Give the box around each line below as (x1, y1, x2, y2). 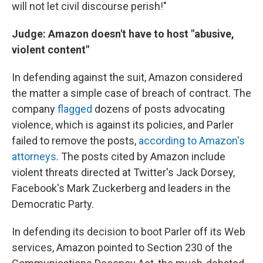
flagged (58, 102, 92, 115)
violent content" (12, 43, 89, 56)
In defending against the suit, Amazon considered (12, 70, 242, 83)
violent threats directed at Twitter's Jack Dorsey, (12, 166, 235, 178)
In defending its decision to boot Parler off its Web (12, 225, 245, 238)
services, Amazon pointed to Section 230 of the (12, 241, 232, 254)
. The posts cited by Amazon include (56, 150, 225, 163)
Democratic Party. (12, 197, 94, 210)
